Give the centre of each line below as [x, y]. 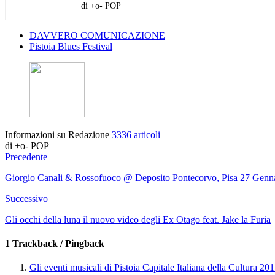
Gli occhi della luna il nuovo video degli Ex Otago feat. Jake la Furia [138, 219]
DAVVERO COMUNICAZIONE [97, 35]
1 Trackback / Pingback [55, 244]
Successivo [26, 198]
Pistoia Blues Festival [71, 46]
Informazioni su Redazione [58, 134]
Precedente [26, 157]
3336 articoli [136, 134]
